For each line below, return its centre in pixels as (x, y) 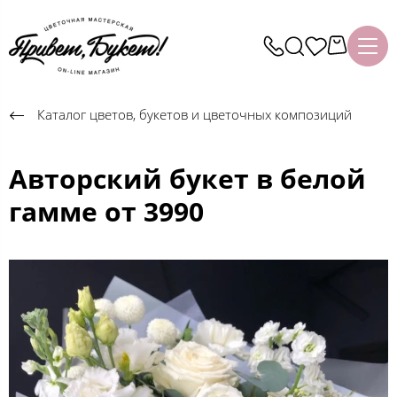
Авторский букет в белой (187, 178)
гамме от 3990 (106, 211)
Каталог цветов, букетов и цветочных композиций (195, 114)
